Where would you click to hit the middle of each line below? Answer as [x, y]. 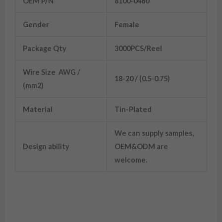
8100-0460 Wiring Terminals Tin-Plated [110, 192]
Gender [36, 24]
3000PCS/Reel [138, 48]
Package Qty [44, 48]
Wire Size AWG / [51, 72]
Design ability [46, 146]
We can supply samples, [154, 133]
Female [127, 24]
